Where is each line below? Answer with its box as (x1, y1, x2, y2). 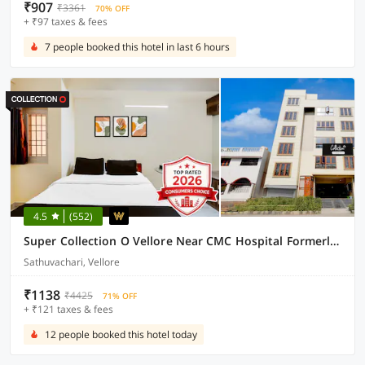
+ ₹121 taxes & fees (24, 302, 113, 316)
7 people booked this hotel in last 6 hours (45, 40, 230, 54)
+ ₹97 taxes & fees (24, 15, 108, 29)
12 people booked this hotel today (45, 328, 197, 341)
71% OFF (103, 290, 137, 301)
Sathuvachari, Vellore (24, 255, 120, 269)
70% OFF (95, 2, 130, 14)
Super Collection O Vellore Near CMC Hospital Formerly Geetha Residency (330, 233, 340, 248)
